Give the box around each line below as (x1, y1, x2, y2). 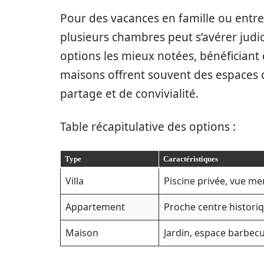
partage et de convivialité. (60, 86, 199, 102)
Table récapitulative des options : (60, 119, 236, 135)
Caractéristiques (163, 154, 218, 164)
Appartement (65, 200, 125, 214)
